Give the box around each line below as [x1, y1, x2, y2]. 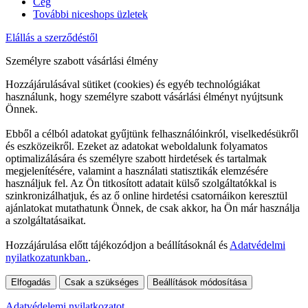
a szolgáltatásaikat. [5, 214, 86, 226]
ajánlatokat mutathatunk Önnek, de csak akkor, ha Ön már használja [5, 201, 300, 214]
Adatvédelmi [230, 239, 285, 251]
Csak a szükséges [65, 276, 139, 287]
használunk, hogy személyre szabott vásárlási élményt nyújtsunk [5, 90, 283, 102]
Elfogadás [11, 276, 51, 287]
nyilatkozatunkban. [5, 251, 88, 263]
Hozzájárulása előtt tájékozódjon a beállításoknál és [5, 239, 230, 251]
